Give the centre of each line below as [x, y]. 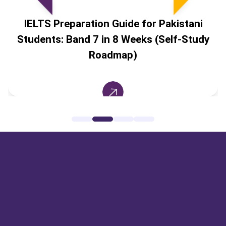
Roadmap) [113, 55]
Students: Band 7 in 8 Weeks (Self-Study [113, 40]
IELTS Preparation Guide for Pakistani [113, 24]
